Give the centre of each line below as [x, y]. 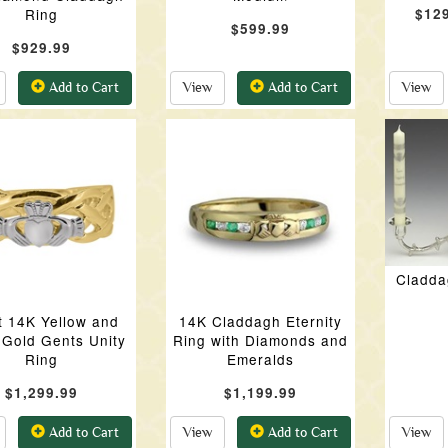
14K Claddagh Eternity [260, 321]
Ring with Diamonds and [260, 340]
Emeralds [260, 359]
